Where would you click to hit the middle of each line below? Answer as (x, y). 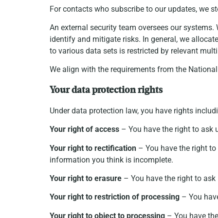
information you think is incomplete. (111, 160)
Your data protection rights (106, 90)
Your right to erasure (86, 178)
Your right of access (84, 129)
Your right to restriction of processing (115, 197)
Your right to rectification (93, 148)
